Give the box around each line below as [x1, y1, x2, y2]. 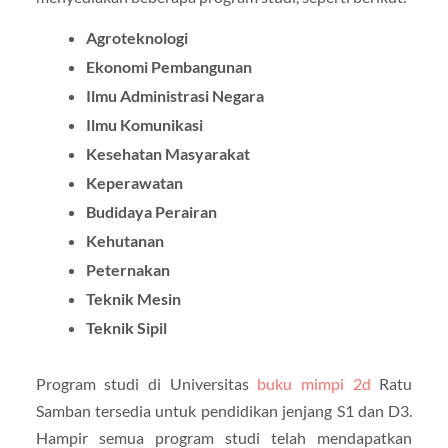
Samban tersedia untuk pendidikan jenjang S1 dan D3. [35, 400, 413, 420]
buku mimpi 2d [257, 373, 371, 393]
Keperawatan [85, 172, 183, 192]
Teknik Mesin [85, 288, 181, 308]
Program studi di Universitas [35, 373, 258, 393]
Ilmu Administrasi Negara [85, 85, 264, 105]
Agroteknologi [85, 27, 188, 47]
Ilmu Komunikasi [85, 114, 203, 134]
